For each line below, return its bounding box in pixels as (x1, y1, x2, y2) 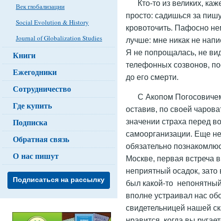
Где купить (13, 100, 52, 111)
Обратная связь (13, 133, 69, 145)
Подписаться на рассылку (13, 176, 105, 184)
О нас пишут (13, 150, 59, 161)
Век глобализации (16, 2, 65, 11)
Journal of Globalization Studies (16, 34, 102, 42)
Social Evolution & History (16, 18, 89, 27)
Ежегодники (13, 66, 57, 77)
